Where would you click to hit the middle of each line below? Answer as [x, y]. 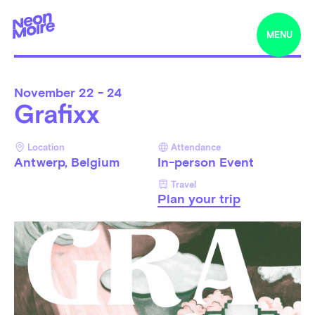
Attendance [196, 147]
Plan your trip [199, 199]
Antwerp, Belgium [66, 162]
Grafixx [56, 115]
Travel [184, 184]
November [46, 92]
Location [46, 147]
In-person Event [206, 162]
